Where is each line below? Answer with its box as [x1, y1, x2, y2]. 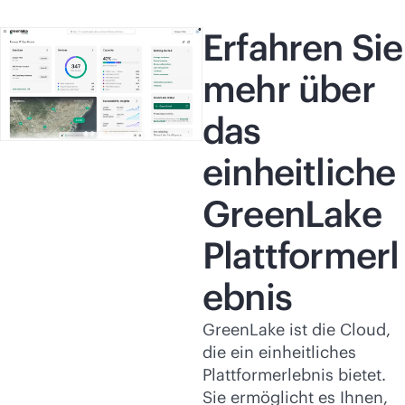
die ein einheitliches [202, 342, 356, 363]
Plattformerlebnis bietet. [202, 364, 386, 385]
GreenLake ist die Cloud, [202, 319, 391, 340]
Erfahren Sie [202, 24, 403, 71]
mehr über [202, 66, 375, 112]
